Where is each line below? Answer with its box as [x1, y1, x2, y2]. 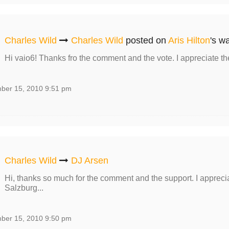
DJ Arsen [71, 155, 108, 166]
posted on [123, 35, 168, 45]
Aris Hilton [168, 35, 210, 45]
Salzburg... [4, 184, 43, 192]
